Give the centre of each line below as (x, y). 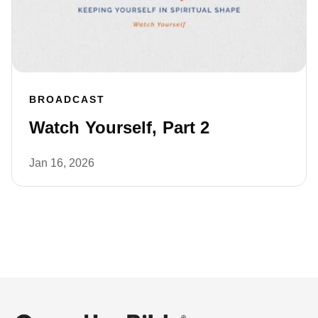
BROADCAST (67, 100)
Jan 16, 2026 (62, 163)
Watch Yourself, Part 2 (120, 128)
